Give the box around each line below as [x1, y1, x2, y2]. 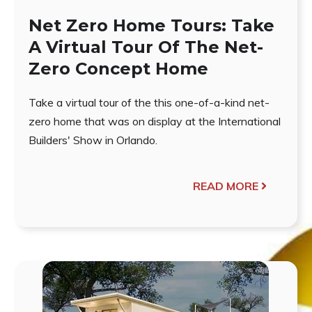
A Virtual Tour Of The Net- [28, 36, 263, 57]
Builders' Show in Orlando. [28, 132, 157, 147]
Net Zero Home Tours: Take [28, 15, 274, 36]
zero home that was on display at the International [28, 114, 281, 128]
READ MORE [193, 178, 259, 193]
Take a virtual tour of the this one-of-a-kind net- [28, 95, 270, 109]
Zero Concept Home [28, 58, 208, 79]
